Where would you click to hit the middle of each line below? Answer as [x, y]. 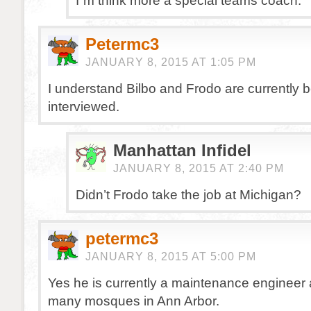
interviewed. [84, 106]
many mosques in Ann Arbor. [134, 301]
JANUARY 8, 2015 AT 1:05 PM [171, 62]
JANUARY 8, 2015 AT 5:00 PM [171, 257]
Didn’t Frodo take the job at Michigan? [188, 194]
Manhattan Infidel [182, 150]
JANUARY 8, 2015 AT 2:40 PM [199, 168]
